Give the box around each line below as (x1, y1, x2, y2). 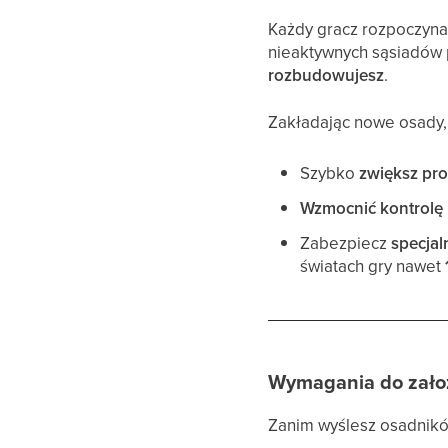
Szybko (300, 161, 360, 185)
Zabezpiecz (300, 231, 392, 255)
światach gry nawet (300, 254, 446, 278)
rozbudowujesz (268, 63, 385, 87)
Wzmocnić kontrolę (300, 196, 444, 220)
